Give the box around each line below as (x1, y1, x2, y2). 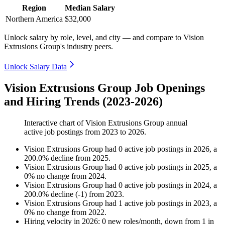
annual (164, 119, 187, 128)
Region (22, 4, 46, 13)
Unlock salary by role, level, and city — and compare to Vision (4, 33, 204, 42)
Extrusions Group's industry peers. (4, 42, 113, 51)
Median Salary (65, 4, 115, 13)
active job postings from (24, 128, 102, 137)
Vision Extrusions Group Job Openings (4, 81, 205, 95)
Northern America (6, 15, 63, 24)
